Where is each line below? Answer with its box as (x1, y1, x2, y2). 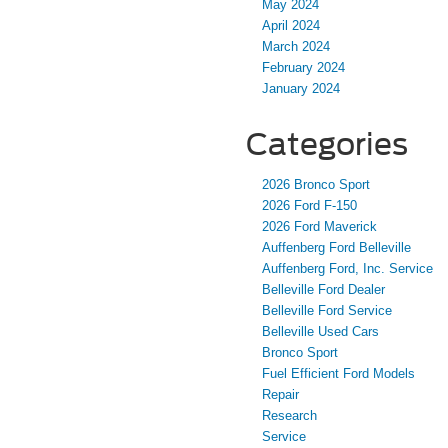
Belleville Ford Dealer (262, 281, 385, 297)
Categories (246, 125, 408, 162)
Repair (262, 386, 299, 402)
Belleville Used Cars (262, 323, 379, 339)
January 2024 (262, 80, 340, 96)
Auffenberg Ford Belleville (262, 239, 411, 255)
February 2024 (262, 59, 345, 75)
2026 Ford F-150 (262, 197, 357, 213)
